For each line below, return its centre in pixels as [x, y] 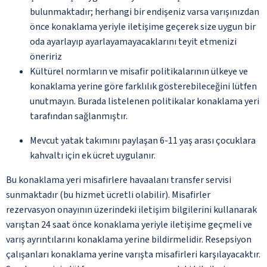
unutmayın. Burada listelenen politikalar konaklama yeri [145, 101]
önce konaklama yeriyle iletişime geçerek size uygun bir [143, 27]
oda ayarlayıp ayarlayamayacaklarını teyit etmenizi [133, 41]
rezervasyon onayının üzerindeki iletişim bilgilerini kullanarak [131, 209]
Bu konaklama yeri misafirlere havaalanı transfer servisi [119, 180]
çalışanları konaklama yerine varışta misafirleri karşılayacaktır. [133, 254]
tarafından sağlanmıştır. [79, 116]
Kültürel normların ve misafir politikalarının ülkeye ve [139, 71]
